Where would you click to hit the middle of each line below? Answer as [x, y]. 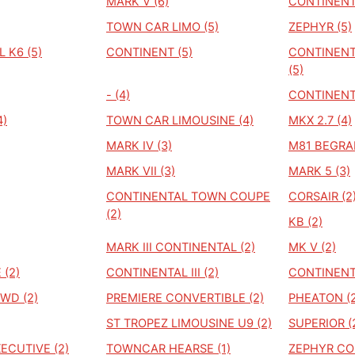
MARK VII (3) [141, 171]
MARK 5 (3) [319, 171]
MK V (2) [312, 247]
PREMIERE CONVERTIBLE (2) [185, 298]
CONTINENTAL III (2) [162, 273]
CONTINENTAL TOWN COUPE [188, 197]
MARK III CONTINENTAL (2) [181, 247]
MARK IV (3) [139, 146]
